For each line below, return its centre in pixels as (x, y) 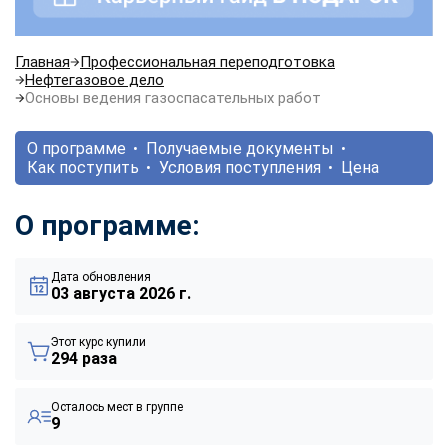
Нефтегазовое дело (94, 79)
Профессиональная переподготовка (207, 61)
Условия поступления (240, 167)
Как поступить (83, 167)
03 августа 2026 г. (121, 293)
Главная (42, 61)
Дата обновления (101, 276)
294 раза (84, 358)
